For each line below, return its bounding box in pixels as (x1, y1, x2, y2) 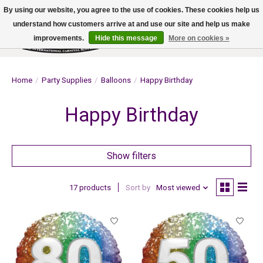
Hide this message (95, 34, 157, 42)
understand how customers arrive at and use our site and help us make (13, 20, 250, 28)
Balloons (101, 75, 131, 85)
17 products (69, 183, 111, 193)
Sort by (125, 183, 150, 193)
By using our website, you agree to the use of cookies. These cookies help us (4, 6, 259, 14)
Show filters (107, 150, 156, 161)
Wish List (192, 41, 231, 52)
